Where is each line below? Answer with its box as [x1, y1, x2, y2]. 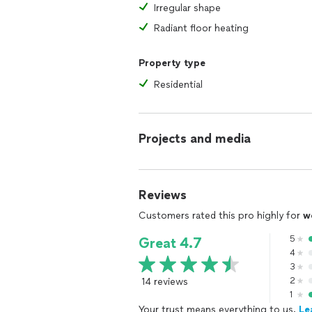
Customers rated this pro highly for [139, 210, 303, 221]
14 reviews [141, 276, 188, 288]
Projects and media [139, 131, 251, 146]
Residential [154, 79, 203, 91]
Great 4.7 [139, 235, 202, 251]
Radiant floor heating [154, 22, 249, 34]
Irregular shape [154, 2, 221, 14]
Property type [139, 57, 205, 69]
